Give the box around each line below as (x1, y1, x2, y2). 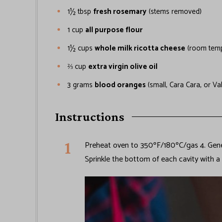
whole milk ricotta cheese (95, 42, 185, 55)
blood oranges (95, 79, 146, 92)
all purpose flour (85, 24, 143, 37)
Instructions (55, 109, 124, 124)
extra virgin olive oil (88, 60, 158, 73)
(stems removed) (149, 5, 202, 18)
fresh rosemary (93, 5, 147, 18)
